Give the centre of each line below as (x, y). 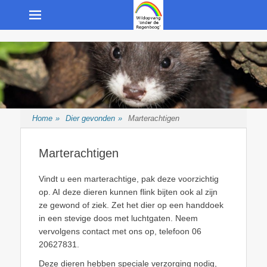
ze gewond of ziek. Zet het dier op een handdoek (131, 205)
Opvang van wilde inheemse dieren (86, 40)
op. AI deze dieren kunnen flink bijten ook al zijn (128, 192)
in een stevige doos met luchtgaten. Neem (118, 218)
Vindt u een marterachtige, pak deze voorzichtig (129, 179)
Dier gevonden (90, 118)
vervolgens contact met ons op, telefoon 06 (120, 231)
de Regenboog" (200, 60)
